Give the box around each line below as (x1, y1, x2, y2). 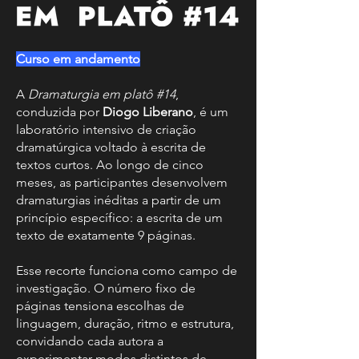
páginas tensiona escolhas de (16, 298, 184, 313)
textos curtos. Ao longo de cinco (16, 157, 204, 172)
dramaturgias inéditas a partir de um (16, 192, 221, 208)
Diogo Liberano (103, 104, 193, 119)
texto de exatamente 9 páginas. (16, 228, 196, 243)
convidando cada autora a (16, 333, 163, 349)
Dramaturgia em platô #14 (28, 87, 175, 102)
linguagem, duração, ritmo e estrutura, (16, 316, 234, 331)
